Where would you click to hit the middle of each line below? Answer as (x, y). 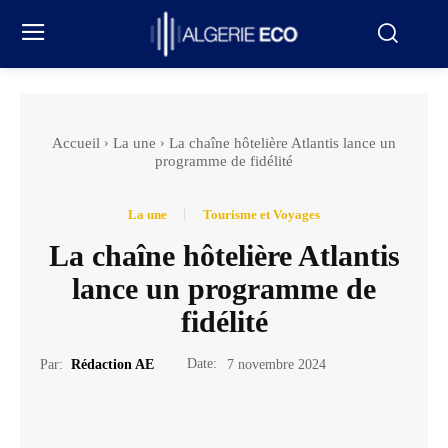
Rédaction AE (112, 364)
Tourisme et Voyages (261, 214)
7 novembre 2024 (276, 365)
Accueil (76, 142)
